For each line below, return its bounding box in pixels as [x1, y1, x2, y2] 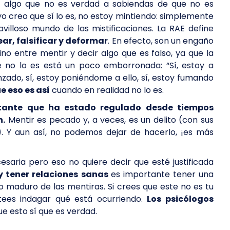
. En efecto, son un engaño [108, 35, 214, 47]
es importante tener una [110, 168, 214, 180]
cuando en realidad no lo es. [50, 84, 166, 96]
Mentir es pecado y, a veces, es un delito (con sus [5, 114, 214, 126]
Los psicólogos [147, 193, 214, 205]
